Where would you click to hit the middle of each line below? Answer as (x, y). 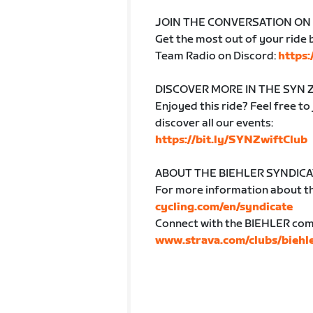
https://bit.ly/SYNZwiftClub (231, 140)
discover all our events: (214, 123)
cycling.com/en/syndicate (224, 207)
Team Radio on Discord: (216, 56)
